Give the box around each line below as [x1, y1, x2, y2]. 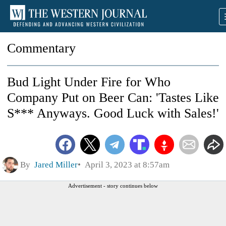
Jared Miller [34, 159, 78, 169]
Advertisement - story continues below [68, 182, 158, 189]
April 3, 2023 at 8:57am [81, 159, 169, 169]
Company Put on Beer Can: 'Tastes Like [7, 90, 219, 105]
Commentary [7, 41, 76, 55]
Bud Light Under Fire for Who [7, 75, 171, 89]
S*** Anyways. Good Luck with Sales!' [7, 106, 219, 121]
